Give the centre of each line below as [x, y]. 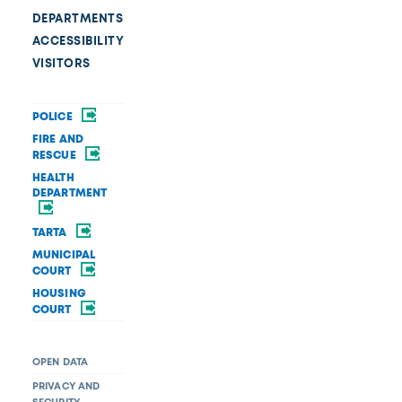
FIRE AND [58, 139]
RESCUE [55, 155]
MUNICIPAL [64, 254]
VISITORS [61, 63]
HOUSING [59, 293]
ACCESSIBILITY [78, 40]
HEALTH [53, 177]
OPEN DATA [60, 362]
